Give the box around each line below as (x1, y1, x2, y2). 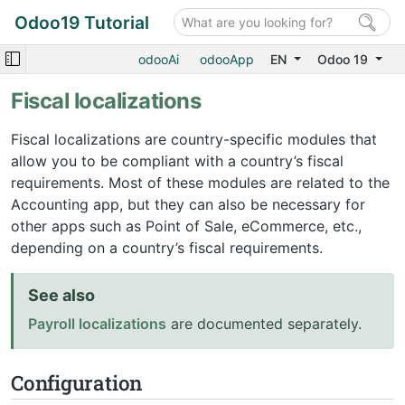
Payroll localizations (28, 315, 166, 333)
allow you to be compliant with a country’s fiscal (11, 152, 344, 170)
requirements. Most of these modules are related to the (11, 174, 390, 192)
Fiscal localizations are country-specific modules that (11, 130, 377, 148)
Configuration (11, 369, 143, 396)
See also (28, 286, 95, 305)
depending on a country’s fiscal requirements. (11, 239, 323, 257)
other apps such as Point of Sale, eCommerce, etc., (11, 217, 362, 235)
